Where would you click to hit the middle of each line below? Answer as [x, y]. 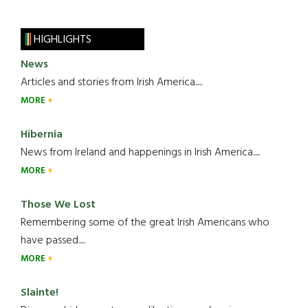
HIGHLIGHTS [62, 40]
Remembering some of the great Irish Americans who [145, 222]
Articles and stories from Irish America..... [111, 82]
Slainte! [40, 293]
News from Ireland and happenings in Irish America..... [140, 152]
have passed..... [53, 240]
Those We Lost [58, 205]
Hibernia [42, 134]
